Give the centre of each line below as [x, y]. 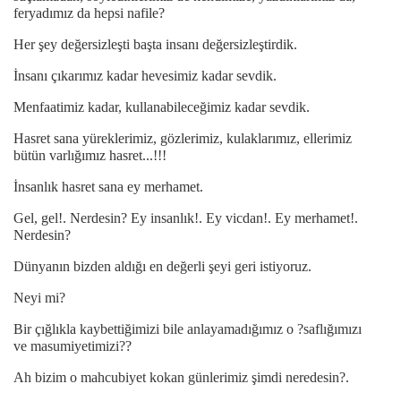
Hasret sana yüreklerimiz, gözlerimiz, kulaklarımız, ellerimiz [183, 139]
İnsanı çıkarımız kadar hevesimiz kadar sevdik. [145, 76]
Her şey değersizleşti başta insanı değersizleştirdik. [155, 45]
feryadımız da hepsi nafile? [89, 13]
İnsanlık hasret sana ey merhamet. [108, 187]
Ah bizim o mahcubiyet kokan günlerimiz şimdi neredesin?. [181, 378]
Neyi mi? [39, 298]
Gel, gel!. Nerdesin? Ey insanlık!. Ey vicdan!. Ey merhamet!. [186, 218]
